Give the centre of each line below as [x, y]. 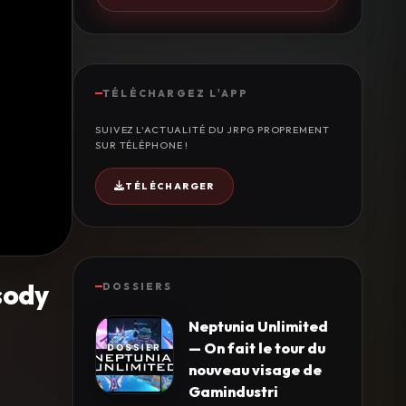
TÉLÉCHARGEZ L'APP [176, 93]
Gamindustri [233, 391]
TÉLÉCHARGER [170, 186]
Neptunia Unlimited [258, 326]
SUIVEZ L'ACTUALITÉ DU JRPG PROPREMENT [213, 130]
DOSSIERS [138, 286]
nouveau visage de [255, 370]
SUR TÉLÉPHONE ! [142, 145]
